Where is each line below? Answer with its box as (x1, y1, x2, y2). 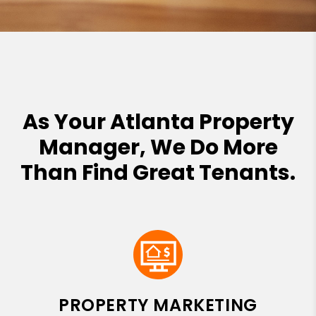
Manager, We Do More (38, 132, 278, 162)
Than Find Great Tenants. (20, 157, 296, 188)
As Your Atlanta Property (22, 107, 294, 137)
